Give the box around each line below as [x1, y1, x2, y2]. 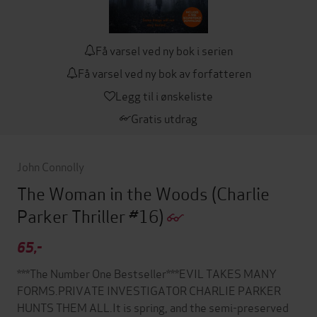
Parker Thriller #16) [17, 203, 167, 228]
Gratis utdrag [131, 110, 197, 126]
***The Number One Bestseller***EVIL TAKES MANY [17, 265, 277, 282]
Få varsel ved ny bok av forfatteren [77, 64, 251, 81]
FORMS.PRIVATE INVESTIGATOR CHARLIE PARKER [17, 282, 281, 299]
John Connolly [17, 158, 84, 174]
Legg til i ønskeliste [115, 87, 213, 103]
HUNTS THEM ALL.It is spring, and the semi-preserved [17, 299, 289, 316]
